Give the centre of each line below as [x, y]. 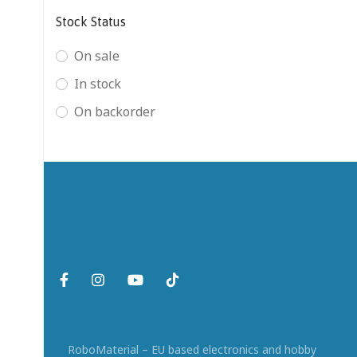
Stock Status [91, 22]
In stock [98, 84]
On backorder [115, 112]
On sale [97, 56]
